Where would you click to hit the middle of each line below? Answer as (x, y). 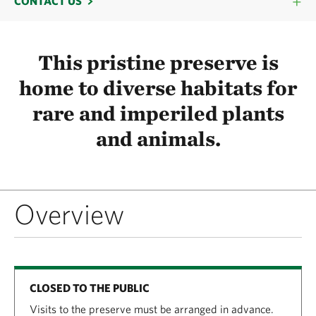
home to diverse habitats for (158, 87)
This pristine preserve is (158, 62)
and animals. (158, 138)
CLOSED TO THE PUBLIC (90, 288)
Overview (69, 214)
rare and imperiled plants (158, 113)
